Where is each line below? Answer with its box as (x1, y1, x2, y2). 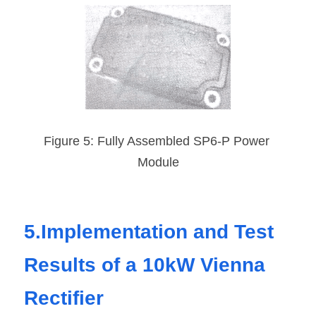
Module (137, 154, 179, 169)
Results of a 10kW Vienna (24, 253, 265, 276)
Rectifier (24, 286, 104, 309)
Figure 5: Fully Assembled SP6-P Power (43, 133, 269, 148)
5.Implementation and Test (24, 220, 274, 243)
